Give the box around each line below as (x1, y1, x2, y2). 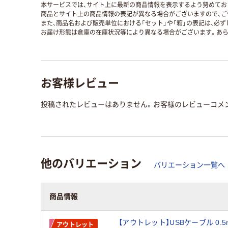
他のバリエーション (41, 154, 141, 171)
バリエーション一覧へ (154, 161, 225, 169)
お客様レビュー (41, 74, 119, 91)
